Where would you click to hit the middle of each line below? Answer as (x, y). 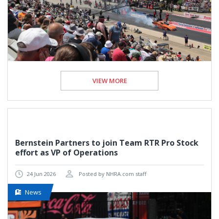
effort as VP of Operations (66, 152)
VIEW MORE (109, 80)
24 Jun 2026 (41, 174)
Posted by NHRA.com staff (112, 174)
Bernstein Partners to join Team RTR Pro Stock (107, 142)
